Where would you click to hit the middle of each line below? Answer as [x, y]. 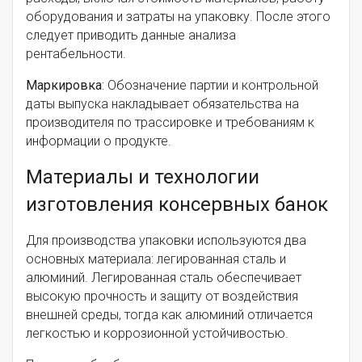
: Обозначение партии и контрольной [210, 86]
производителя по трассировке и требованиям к [170, 123]
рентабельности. [76, 54]
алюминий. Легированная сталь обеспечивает [164, 278]
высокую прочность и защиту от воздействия [162, 297]
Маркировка [64, 86]
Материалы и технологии [143, 177]
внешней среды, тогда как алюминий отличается [169, 315]
